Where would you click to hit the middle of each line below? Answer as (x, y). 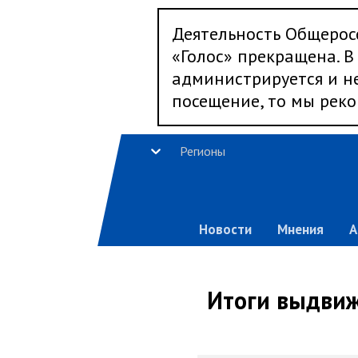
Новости (225, 229)
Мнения (300, 229)
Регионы (202, 151)
